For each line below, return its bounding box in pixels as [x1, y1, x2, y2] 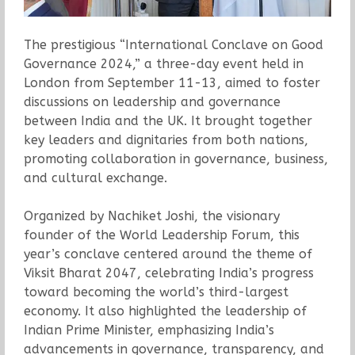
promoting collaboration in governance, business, [23, 151, 328, 166]
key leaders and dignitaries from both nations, [23, 132, 308, 147]
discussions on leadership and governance [23, 94, 281, 109]
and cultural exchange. [23, 170, 167, 185]
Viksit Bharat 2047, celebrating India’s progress [23, 265, 314, 281]
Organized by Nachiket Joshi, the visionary [23, 208, 280, 223]
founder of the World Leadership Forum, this [23, 227, 300, 242]
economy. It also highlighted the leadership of [23, 303, 307, 319]
